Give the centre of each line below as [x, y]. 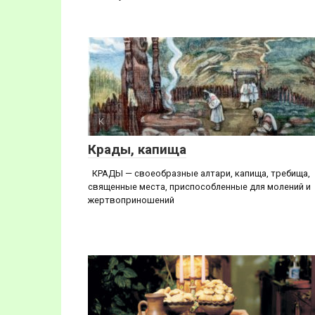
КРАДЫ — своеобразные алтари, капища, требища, [199, 173]
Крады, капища [137, 149]
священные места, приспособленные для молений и [199, 187]
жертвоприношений [131, 200]
